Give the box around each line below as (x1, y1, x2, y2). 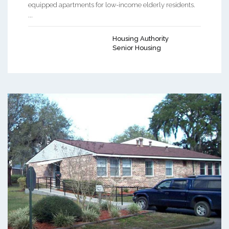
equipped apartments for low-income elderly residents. (28, 1, 195, 9)
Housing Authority (112, 35, 169, 43)
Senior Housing (112, 44, 161, 52)
